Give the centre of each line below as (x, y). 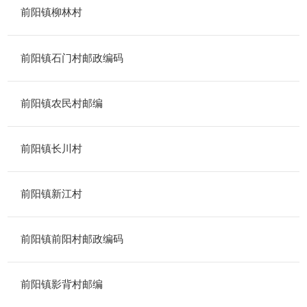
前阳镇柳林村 (51, 12)
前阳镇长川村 (51, 148)
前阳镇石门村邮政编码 (72, 58)
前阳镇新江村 (51, 194)
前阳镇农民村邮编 (61, 103)
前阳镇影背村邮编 (61, 284)
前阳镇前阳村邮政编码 (72, 239)
